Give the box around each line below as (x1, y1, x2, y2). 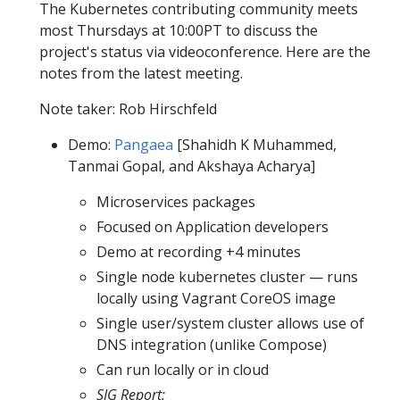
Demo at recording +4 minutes (96, 242, 301, 262)
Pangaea (114, 135, 173, 155)
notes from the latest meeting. (39, 63, 243, 84)
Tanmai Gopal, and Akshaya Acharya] (68, 156, 315, 177)
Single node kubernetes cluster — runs (96, 267, 358, 287)
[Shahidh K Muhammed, (173, 135, 337, 155)
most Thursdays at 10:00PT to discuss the (39, 21, 318, 41)
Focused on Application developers (96, 217, 329, 237)
